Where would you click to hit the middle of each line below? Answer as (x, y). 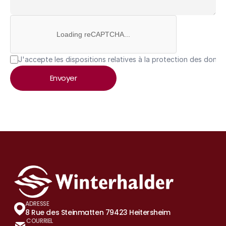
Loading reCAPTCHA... (93, 34)
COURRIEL (40, 221)
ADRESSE (37, 204)
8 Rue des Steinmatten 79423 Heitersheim (98, 212)
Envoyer (63, 78)
